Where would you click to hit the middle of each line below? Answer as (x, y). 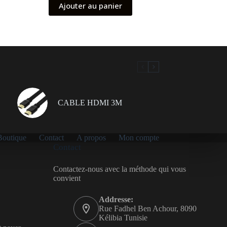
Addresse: (116, 200)
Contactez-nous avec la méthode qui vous (119, 169)
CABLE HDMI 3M (90, 103)
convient (67, 178)
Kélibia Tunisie (123, 218)
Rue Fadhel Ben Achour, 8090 (147, 209)
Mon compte (139, 138)
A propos (91, 138)
